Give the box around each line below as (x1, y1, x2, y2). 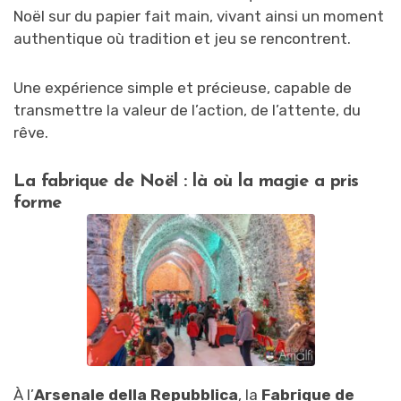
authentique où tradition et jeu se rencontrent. (13, 29, 351, 47)
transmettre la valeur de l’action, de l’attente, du (13, 100, 361, 119)
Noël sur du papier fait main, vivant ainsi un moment (13, 6, 384, 25)
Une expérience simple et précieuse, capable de (13, 78, 352, 97)
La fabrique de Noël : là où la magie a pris (13, 172, 359, 191)
